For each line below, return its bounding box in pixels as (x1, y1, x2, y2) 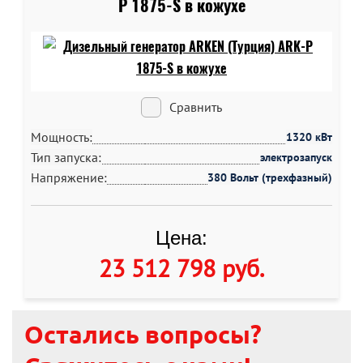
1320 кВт (286, 130, 332, 144)
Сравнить (169, 99, 222, 115)
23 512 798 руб (98, 252, 259, 284)
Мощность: (31, 129, 92, 145)
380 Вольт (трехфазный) (207, 170, 332, 185)
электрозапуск (260, 150, 332, 164)
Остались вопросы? (24, 319, 262, 349)
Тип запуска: (31, 149, 101, 165)
